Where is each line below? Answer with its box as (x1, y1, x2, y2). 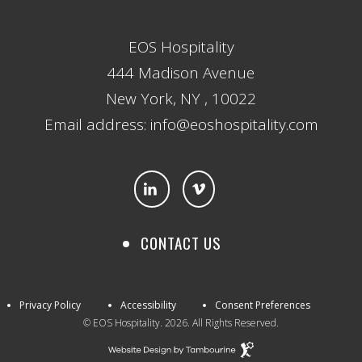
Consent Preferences (215, 298, 311, 313)
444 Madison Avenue (107, 61, 255, 83)
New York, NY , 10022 (106, 87, 256, 109)
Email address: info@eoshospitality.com (44, 113, 318, 135)
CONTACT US (141, 231, 221, 255)
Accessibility (120, 298, 176, 313)
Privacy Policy (19, 298, 81, 313)
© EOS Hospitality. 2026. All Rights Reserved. (83, 316, 279, 330)
